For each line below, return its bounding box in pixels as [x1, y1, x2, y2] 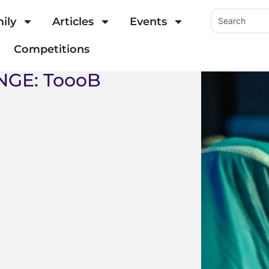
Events [129, 15, 167, 29]
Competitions [14, 43, 90, 56]
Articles [52, 15, 94, 29]
